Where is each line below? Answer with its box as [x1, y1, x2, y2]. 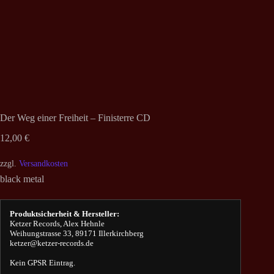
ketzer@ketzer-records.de [10, 239, 94, 248]
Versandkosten [19, 158, 68, 169]
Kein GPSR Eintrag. [10, 258, 75, 268]
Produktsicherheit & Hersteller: [10, 209, 119, 219]
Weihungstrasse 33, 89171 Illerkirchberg [10, 229, 144, 239]
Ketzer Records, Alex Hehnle [10, 219, 105, 229]
